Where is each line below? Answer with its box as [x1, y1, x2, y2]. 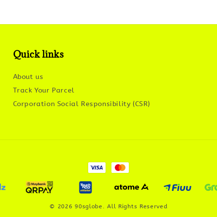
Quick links [13, 48, 64, 60]
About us [13, 72, 44, 81]
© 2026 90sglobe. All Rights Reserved [49, 203, 168, 210]
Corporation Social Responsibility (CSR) [13, 99, 151, 108]
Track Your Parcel [13, 86, 75, 94]
